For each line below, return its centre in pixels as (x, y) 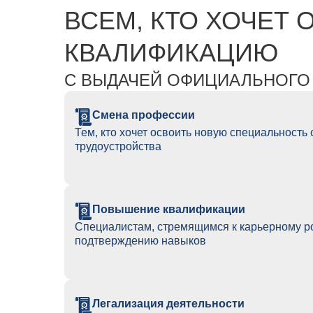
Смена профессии (144, 115)
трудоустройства (118, 146)
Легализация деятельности (168, 304)
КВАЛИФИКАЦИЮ (171, 53)
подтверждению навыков (140, 241)
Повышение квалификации (169, 209)
